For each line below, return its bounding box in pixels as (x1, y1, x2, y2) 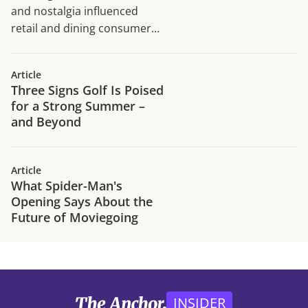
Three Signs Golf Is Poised (11, 82, 164, 99)
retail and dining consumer (11, 21, 151, 36)
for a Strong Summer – (11, 98, 145, 115)
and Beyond (11, 113, 81, 131)
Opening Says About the (11, 193, 153, 210)
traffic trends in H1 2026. (11, 38, 139, 54)
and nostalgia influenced (11, 3, 138, 19)
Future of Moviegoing (11, 209, 138, 226)
